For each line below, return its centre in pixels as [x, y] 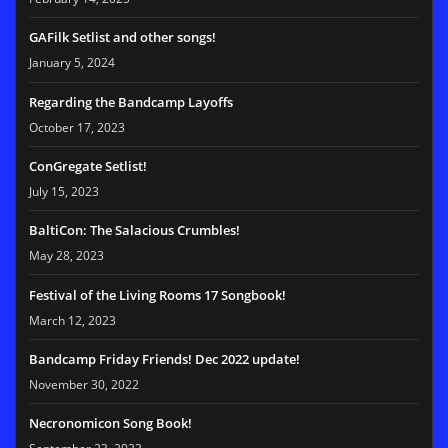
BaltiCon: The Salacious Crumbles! [134, 230]
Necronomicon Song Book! [110, 423]
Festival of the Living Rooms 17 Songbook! [157, 294]
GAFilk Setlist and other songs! [122, 37]
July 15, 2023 [64, 192]
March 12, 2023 [72, 320]
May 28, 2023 [66, 256]
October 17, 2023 [77, 127]
